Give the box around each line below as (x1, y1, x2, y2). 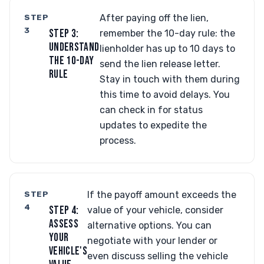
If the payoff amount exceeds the (87, 189, 237, 200)
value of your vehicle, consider (87, 204, 224, 216)
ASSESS (48, 217, 79, 231)
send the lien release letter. (99, 58, 220, 70)
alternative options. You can (87, 220, 212, 231)
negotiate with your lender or (87, 235, 218, 246)
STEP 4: (48, 204, 79, 217)
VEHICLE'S (48, 245, 88, 258)
